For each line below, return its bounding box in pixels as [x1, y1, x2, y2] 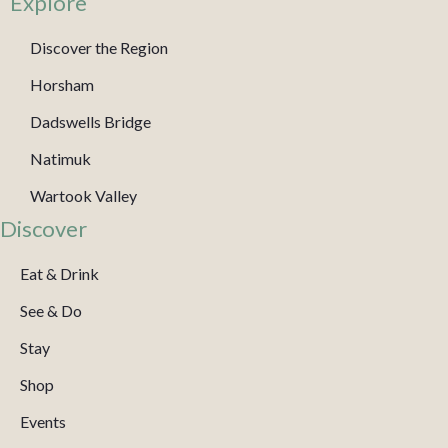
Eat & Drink [20, 264, 99, 284]
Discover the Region [30, 38, 168, 58]
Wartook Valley [30, 186, 137, 206]
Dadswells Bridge [30, 112, 151, 132]
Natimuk [30, 149, 91, 169]
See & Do [20, 301, 82, 321]
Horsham [30, 75, 94, 95]
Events [20, 412, 66, 432]
